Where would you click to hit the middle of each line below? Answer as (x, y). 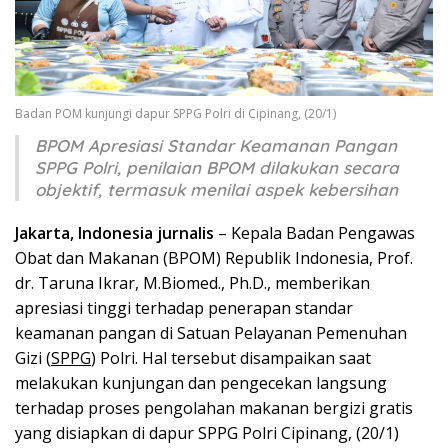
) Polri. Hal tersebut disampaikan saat (231, 358)
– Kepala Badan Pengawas (314, 233)
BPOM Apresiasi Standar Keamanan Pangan (216, 146)
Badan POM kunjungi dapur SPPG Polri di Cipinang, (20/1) (175, 114)
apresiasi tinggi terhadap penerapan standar (184, 308)
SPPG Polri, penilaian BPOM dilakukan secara (217, 168)
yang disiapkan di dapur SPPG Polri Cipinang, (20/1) (207, 433)
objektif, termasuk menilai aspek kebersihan (216, 190)
